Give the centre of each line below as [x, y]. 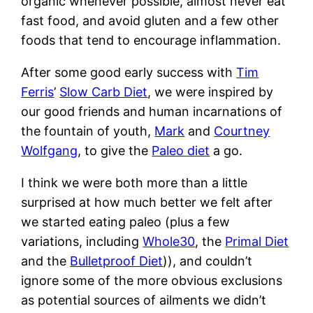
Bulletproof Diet [117, 261]
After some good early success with [129, 72]
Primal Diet [257, 241]
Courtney [242, 131]
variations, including [82, 241]
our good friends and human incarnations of [152, 111]
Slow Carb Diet [104, 92]
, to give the [115, 150]
